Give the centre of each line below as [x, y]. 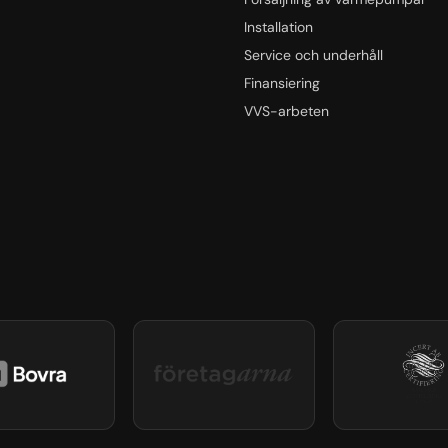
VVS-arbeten [286, 110]
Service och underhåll [313, 54]
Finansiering [282, 82]
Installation [278, 26]
